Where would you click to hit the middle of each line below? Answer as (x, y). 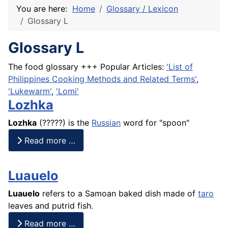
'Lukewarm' (30, 91)
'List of (180, 67)
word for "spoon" (155, 123)
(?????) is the (64, 123)
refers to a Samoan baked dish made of (119, 194)
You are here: (44, 9)
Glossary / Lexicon (142, 9)
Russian (106, 123)
